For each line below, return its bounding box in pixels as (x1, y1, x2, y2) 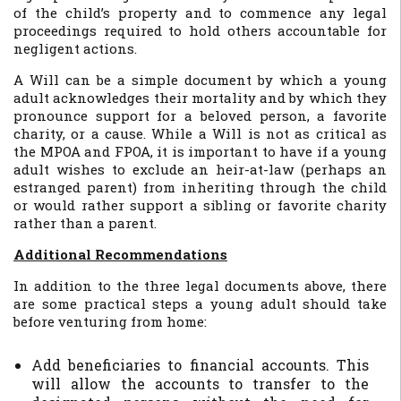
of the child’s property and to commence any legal (13, 4, 387, 21)
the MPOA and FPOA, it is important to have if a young (13, 142, 387, 160)
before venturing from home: (13, 312, 207, 330)
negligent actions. (13, 39, 137, 57)
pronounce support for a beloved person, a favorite (13, 107, 387, 124)
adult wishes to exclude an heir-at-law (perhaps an (13, 160, 387, 178)
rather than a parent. (13, 214, 157, 232)
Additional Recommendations (13, 245, 227, 263)
